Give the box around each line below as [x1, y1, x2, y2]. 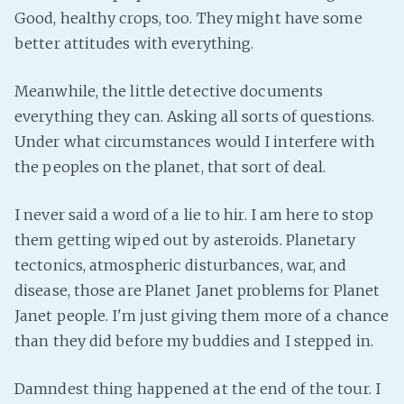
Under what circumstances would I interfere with [14, 132, 375, 151]
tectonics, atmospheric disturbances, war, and [14, 255, 347, 274]
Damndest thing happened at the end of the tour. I [14, 379, 381, 398]
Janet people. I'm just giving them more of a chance [14, 306, 390, 325]
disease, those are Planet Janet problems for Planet [14, 280, 381, 299]
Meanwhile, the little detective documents [14, 81, 324, 100]
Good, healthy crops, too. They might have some [14, 8, 363, 27]
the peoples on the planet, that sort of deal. [14, 157, 326, 176]
